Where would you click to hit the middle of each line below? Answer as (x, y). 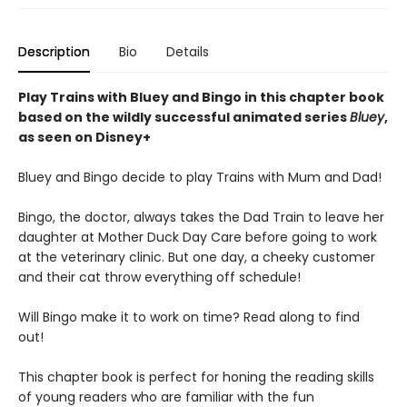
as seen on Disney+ (84, 137)
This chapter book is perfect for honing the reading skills (196, 377)
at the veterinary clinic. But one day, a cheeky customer (197, 257)
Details (188, 52)
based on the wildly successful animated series (184, 117)
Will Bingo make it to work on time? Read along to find (189, 317)
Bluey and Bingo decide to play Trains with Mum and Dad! (200, 177)
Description (54, 52)
